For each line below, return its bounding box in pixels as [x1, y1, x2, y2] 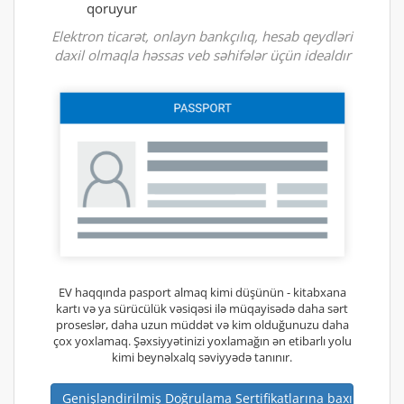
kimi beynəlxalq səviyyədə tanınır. [112, 348, 292, 365]
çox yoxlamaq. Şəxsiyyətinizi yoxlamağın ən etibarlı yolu [52, 332, 352, 349]
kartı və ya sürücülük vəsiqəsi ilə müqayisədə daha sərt [56, 299, 348, 317]
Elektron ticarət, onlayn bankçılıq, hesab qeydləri [51, 26, 353, 45]
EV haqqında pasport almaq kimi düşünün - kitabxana [58, 283, 346, 300]
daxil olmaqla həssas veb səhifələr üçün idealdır [53, 45, 351, 64]
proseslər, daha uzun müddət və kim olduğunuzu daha [55, 316, 349, 333]
